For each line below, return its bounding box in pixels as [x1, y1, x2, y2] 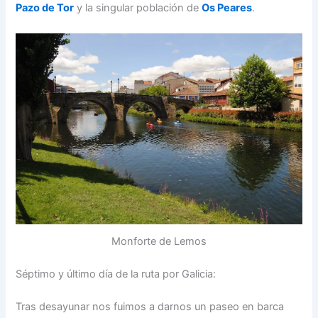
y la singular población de [74, 1, 202, 15]
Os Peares [202, 1, 253, 15]
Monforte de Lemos [111, 235, 207, 248]
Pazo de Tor [16, 1, 75, 15]
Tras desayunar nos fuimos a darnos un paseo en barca [16, 300, 285, 313]
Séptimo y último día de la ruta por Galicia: [16, 267, 216, 280]
